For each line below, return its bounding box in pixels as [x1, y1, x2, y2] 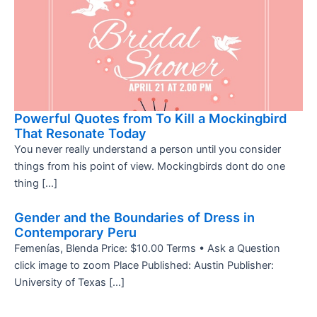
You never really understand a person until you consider [14, 143, 281, 156]
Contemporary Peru [14, 224, 137, 240]
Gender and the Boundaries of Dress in [14, 209, 255, 225]
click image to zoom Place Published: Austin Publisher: [14, 259, 274, 272]
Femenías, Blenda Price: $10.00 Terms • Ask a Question [14, 242, 280, 255]
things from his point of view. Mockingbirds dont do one [14, 160, 285, 173]
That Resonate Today [14, 125, 146, 142]
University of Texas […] [14, 276, 125, 289]
